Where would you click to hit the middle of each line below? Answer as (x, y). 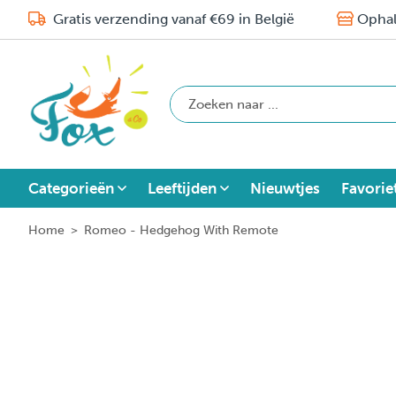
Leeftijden (182, 188)
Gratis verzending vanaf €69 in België (172, 19)
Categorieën (71, 188)
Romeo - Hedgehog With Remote (181, 230)
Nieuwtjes (285, 188)
